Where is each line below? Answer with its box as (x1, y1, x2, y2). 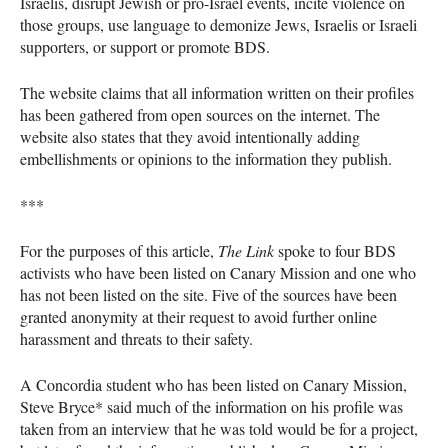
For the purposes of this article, (20, 239, 218, 261)
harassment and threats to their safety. (20, 327, 253, 349)
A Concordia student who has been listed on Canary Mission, (20, 373, 407, 395)
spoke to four (274, 239, 364, 261)
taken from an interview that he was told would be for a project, (20, 417, 418, 439)
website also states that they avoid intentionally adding (20, 125, 360, 147)
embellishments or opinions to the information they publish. (20, 147, 392, 169)
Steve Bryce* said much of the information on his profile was (20, 395, 403, 417)
